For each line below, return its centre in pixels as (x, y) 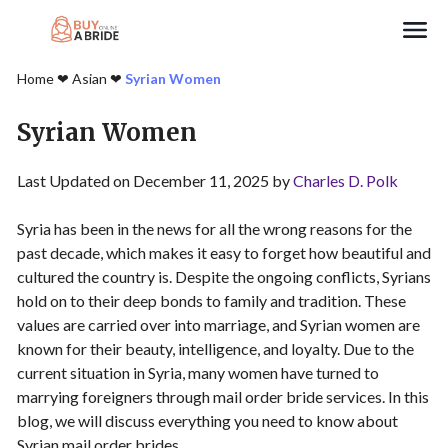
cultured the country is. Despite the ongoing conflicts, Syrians (224, 276)
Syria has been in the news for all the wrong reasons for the (214, 228)
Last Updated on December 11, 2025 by (155, 180)
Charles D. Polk (345, 180)
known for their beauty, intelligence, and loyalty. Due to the (215, 348)
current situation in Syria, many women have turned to (198, 372)
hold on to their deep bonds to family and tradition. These (211, 300)
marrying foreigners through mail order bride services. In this (223, 396)
